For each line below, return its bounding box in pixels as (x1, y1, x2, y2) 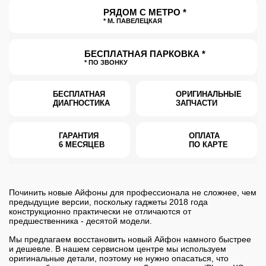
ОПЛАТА (189, 131, 220, 141)
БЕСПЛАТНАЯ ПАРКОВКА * (84, 48, 205, 59)
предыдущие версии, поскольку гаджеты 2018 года (9, 197, 208, 207)
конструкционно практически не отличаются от (9, 207, 191, 217)
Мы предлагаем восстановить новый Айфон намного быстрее (9, 234, 251, 244)
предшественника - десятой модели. (9, 216, 152, 226)
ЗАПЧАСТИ (175, 99, 217, 108)
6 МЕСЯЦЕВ (58, 140, 104, 150)
